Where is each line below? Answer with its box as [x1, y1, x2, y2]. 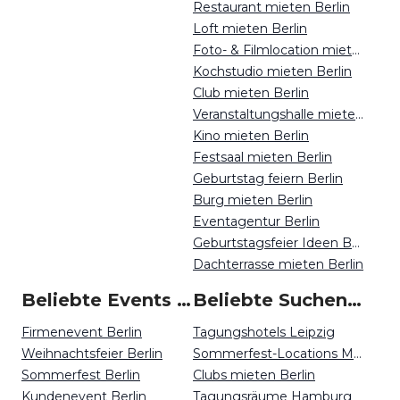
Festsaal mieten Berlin [193, 149, 332, 165]
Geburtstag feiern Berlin [193, 171, 343, 187]
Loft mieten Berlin [193, 21, 307, 37]
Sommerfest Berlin [21, 367, 140, 383]
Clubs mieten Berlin [193, 367, 315, 383]
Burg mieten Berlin [193, 192, 312, 208]
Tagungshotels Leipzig [193, 324, 335, 340]
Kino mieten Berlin [193, 128, 309, 144]
